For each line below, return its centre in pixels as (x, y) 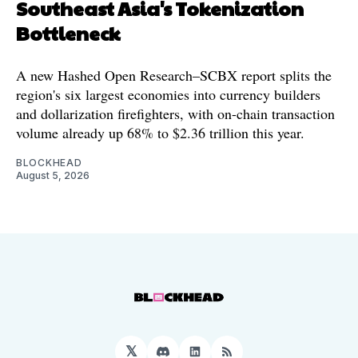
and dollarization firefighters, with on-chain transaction (175, 113)
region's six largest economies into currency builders (168, 94)
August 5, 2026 (53, 175)
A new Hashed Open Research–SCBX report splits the (174, 75)
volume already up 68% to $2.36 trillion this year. (160, 132)
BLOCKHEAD (49, 162)
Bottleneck (68, 32)
